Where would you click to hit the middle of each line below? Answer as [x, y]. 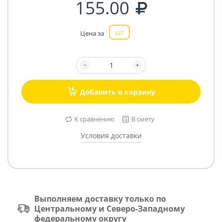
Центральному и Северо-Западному [110, 208]
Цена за [92, 33]
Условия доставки [111, 135]
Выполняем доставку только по [100, 198]
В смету [143, 119]
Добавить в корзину [117, 92]
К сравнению [94, 119]
